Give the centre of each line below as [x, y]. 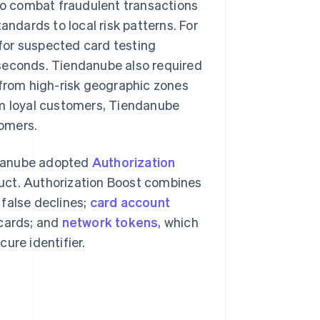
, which [178, 222]
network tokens [110, 222]
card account [130, 202]
